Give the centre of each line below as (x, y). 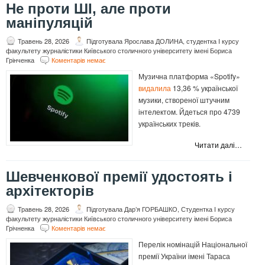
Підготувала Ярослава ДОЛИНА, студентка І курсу (163, 41)
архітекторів (50, 191)
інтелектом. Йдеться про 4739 (189, 112)
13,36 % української (204, 88)
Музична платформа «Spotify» (189, 76)
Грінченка (20, 60)
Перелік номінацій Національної (193, 244)
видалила (155, 88)
